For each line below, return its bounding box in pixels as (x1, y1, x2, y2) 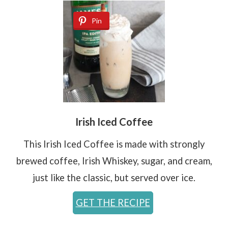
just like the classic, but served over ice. (33, 172, 195, 183)
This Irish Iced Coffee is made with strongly (23, 138, 205, 150)
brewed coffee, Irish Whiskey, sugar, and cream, (16, 155, 212, 166)
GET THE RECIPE (75, 196, 150, 208)
